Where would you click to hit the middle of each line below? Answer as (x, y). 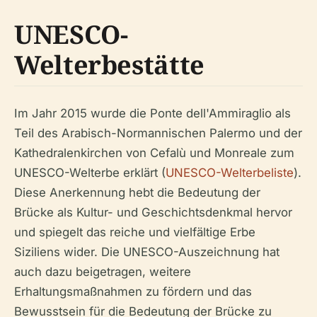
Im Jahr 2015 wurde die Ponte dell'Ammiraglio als (152, 113)
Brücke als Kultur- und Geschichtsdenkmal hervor (153, 212)
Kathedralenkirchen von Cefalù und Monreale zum (154, 152)
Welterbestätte (109, 64)
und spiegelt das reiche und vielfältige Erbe (135, 232)
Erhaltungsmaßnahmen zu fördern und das (133, 291)
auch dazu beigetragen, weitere (103, 271)
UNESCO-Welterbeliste (230, 172)
